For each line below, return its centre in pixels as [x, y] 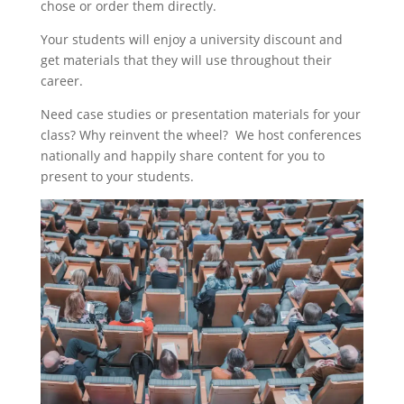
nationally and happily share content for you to [182, 156]
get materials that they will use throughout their [186, 60]
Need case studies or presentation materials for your [200, 115]
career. [61, 81]
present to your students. [117, 177]
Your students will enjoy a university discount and [191, 40]
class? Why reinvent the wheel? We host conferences [201, 135]
